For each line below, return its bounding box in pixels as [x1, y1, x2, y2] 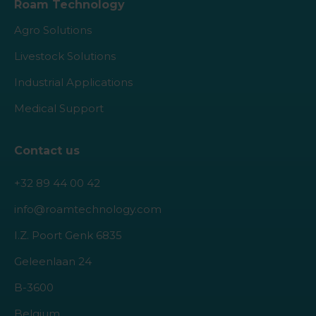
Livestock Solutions [14, 49, 116, 63]
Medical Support [14, 102, 104, 116]
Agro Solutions [14, 23, 92, 37]
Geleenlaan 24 [14, 255, 92, 269]
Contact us [14, 144, 80, 158]
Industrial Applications [14, 75, 133, 90]
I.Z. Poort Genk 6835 [14, 229, 122, 243]
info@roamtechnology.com [14, 202, 162, 217]
